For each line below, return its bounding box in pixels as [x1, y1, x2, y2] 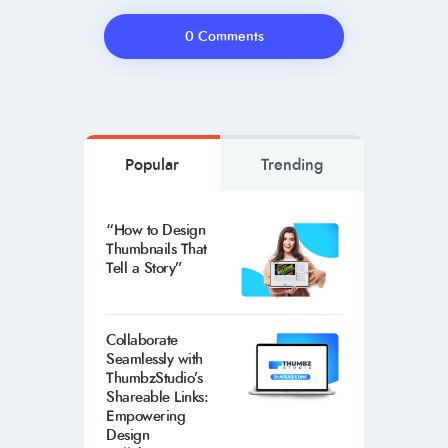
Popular [125, 152, 179, 176]
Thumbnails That [106, 239, 207, 260]
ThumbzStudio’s [106, 367, 203, 388]
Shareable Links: [106, 386, 209, 407]
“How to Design [106, 220, 206, 241]
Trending [261, 152, 323, 176]
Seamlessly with [106, 348, 203, 369]
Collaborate [106, 329, 178, 350]
